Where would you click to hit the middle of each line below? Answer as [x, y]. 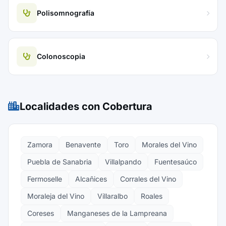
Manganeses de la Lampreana [117, 213]
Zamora [40, 145]
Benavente [83, 145]
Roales [152, 196]
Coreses [41, 213]
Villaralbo [112, 196]
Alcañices [91, 179]
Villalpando [123, 162]
